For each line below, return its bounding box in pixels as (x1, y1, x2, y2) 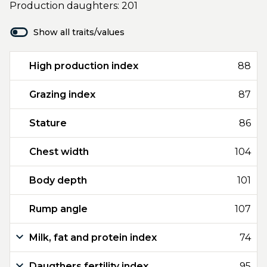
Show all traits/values (33, 27, 125, 38)
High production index (29, 60, 138, 72)
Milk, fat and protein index (29, 232, 157, 243)
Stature (29, 117, 67, 129)
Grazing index (29, 89, 95, 100)
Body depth (29, 175, 87, 186)
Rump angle (29, 203, 88, 215)
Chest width (29, 146, 89, 157)
